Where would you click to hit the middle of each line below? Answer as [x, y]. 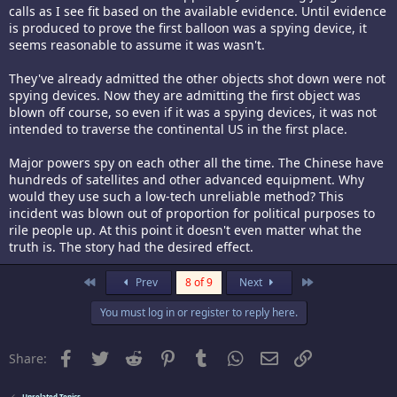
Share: [28, 359]
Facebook [104, 356]
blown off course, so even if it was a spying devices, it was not [193, 113]
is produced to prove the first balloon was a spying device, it [188, 28]
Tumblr [234, 356]
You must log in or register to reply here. [198, 313]
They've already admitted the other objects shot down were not [197, 79]
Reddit [164, 356]
